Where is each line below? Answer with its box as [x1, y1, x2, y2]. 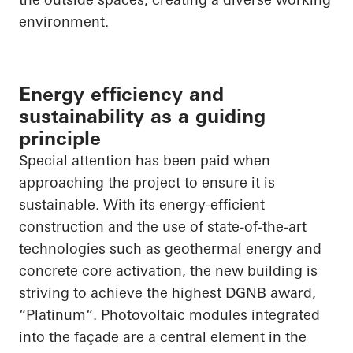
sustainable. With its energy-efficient [19, 195, 265, 214]
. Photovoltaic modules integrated [93, 306, 320, 325]
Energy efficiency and [19, 83, 224, 106]
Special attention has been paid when [19, 151, 270, 170]
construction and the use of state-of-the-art [19, 217, 307, 236]
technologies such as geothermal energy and [19, 240, 321, 258]
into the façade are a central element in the [19, 328, 307, 347]
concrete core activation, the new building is [19, 262, 318, 281]
